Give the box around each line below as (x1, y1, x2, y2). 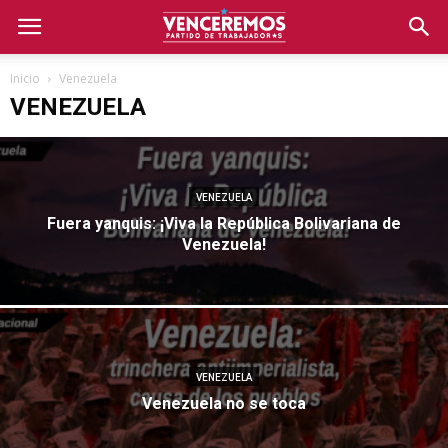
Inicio (10, 70, 40, 87)
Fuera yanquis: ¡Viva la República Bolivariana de (47, 214, 401, 233)
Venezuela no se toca (142, 394, 306, 413)
